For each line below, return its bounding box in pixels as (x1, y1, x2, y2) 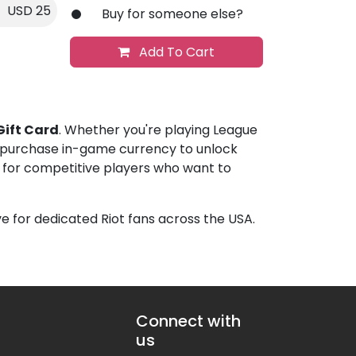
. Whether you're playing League (59, 121, 257, 140)
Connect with (136, 310, 241, 333)
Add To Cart (136, 43, 215, 62)
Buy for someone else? (101, 5, 243, 24)
